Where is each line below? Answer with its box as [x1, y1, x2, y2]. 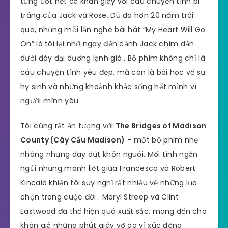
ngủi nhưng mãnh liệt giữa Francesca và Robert [20, 163, 196, 174]
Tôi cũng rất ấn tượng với [20, 120, 116, 131]
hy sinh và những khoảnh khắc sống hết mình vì [20, 81, 197, 92]
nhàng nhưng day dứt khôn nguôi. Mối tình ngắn [20, 149, 198, 159]
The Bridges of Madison [115, 120, 207, 131]
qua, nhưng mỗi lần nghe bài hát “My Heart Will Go [20, 24, 206, 35]
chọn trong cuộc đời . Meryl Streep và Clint [20, 191, 179, 202]
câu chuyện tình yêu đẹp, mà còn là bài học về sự [20, 67, 206, 77]
